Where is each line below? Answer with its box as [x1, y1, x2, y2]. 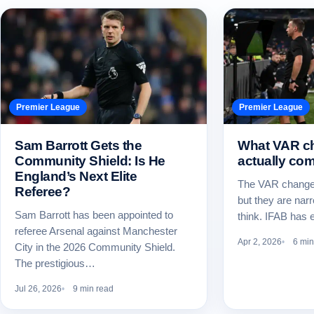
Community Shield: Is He [15, 153, 165, 169]
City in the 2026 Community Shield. [15, 241, 175, 254]
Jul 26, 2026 [15, 284, 62, 294]
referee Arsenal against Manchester [15, 225, 177, 238]
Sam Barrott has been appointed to [15, 209, 173, 221]
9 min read [73, 284, 114, 294]
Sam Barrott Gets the [15, 138, 142, 153]
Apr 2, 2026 [238, 237, 282, 247]
